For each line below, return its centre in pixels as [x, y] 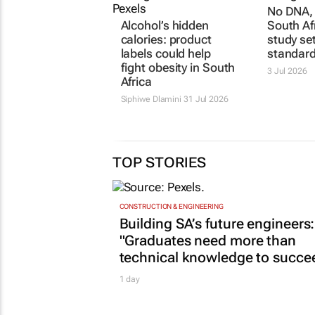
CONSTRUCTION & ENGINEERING [171, 206]
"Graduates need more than [207, 240]
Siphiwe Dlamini [151, 99]
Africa [136, 82]
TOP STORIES [159, 163]
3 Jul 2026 [287, 71]
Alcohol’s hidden [165, 26]
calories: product [166, 40]
